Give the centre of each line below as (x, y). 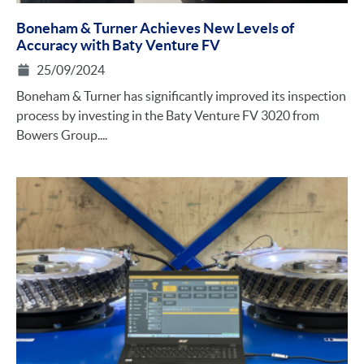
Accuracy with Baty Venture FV (118, 45)
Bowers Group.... (62, 135)
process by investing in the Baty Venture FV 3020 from (168, 116)
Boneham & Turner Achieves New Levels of (155, 28)
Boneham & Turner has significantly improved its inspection (181, 96)
